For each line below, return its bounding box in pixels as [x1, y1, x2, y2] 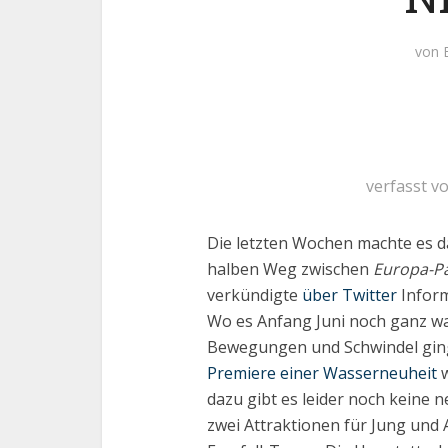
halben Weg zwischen [207, 258, 373, 280]
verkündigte [207, 284, 298, 306]
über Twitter [298, 284, 397, 306]
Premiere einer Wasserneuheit [207, 362, 437, 384]
